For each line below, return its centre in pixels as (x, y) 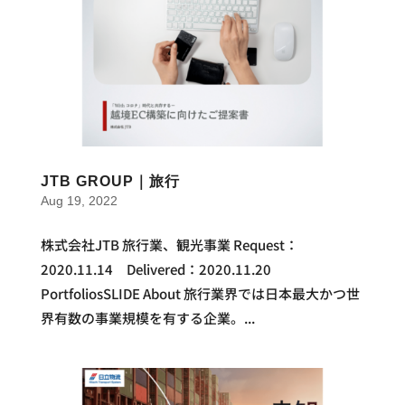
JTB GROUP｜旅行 (110, 182)
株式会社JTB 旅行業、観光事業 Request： (169, 245)
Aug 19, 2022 (79, 201)
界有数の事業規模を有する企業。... (147, 318)
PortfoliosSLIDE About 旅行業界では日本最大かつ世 (200, 294)
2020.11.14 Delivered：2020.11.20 (155, 269)
